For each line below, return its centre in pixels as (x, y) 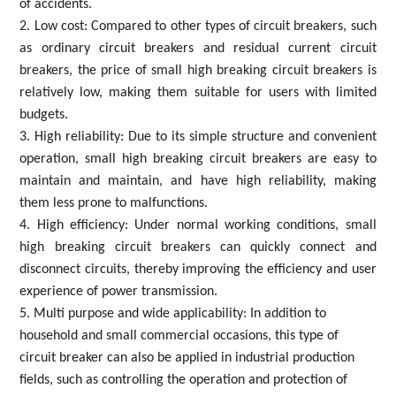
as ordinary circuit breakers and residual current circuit (198, 48)
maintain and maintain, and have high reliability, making (198, 181)
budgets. (44, 114)
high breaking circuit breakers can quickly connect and (198, 247)
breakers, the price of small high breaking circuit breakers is (198, 70)
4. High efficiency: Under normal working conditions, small (198, 225)
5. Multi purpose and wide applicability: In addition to (173, 313)
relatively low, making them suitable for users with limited (198, 92)
